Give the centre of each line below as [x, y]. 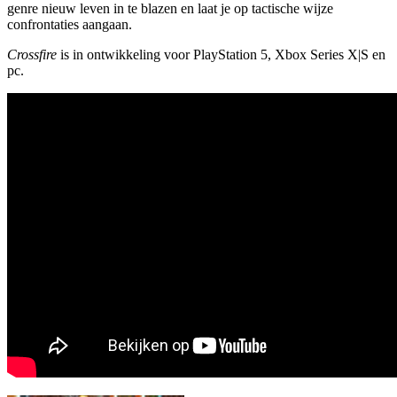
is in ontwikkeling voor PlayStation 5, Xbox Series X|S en [221, 54]
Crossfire [32, 54]
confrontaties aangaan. [70, 24]
